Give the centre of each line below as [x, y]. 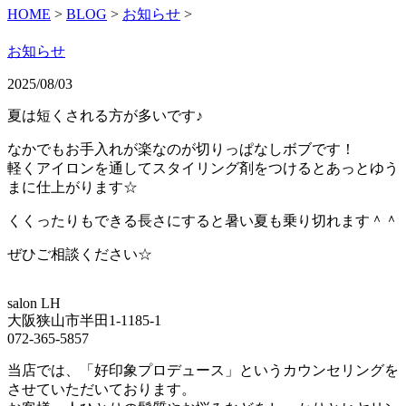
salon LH [34, 303]
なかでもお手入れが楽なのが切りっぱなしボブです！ [181, 149]
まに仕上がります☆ [72, 187]
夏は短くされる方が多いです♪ [105, 115]
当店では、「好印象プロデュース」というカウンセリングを [203, 370]
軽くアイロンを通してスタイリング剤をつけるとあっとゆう [203, 168]
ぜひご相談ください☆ [80, 254]
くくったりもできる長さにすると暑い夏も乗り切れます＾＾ [203, 220]
